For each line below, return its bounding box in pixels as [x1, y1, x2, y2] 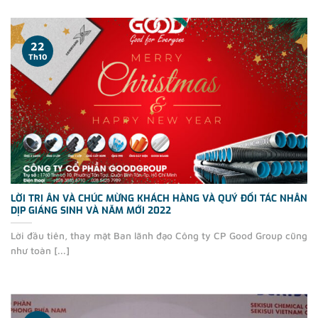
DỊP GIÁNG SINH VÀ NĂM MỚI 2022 [11, 203, 171, 216]
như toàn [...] [11, 244, 70, 256]
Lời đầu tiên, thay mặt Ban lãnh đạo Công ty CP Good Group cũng [11, 229, 307, 241]
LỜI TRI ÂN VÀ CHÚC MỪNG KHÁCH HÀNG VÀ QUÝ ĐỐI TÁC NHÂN [11, 191, 307, 204]
